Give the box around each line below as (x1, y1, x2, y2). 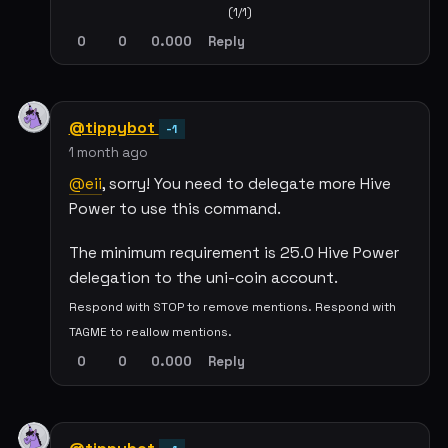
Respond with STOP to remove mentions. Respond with (68, 299, 396, 315)
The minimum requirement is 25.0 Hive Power (68, 243, 399, 264)
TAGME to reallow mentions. (68, 324, 232, 340)
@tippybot (68, 117, 159, 139)
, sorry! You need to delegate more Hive (101, 174, 391, 195)
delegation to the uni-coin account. (68, 268, 338, 289)
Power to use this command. (68, 199, 281, 220)
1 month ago (68, 144, 148, 162)
